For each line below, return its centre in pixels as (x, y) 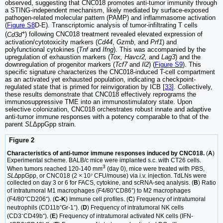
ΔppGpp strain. (55, 124)
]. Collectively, (192, 87)
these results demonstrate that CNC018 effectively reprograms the (101, 94)
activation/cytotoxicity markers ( (51, 42)
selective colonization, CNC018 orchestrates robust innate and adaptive (108, 109)
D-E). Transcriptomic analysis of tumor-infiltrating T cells (116, 25)
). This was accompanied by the (160, 49)
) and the (188, 57)
